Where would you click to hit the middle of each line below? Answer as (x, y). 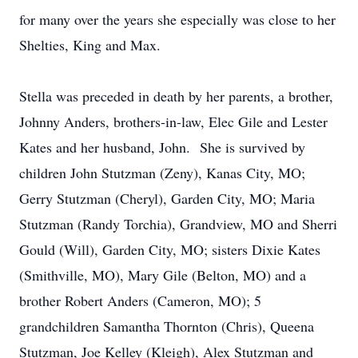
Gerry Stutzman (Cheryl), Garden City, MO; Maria (167, 198)
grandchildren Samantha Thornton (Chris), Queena (167, 326)
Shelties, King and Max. (90, 45)
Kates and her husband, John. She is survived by (162, 147)
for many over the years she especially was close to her (177, 19)
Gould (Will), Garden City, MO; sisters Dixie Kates (170, 249)
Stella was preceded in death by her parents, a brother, (176, 96)
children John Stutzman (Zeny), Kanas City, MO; (162, 173)
